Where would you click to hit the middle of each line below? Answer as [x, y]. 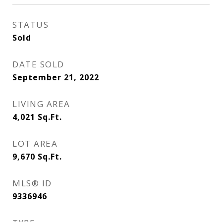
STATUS [30, 25]
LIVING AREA [41, 104]
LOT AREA [35, 143]
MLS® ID [32, 183]
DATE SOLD [38, 64]
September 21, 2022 [56, 77]
